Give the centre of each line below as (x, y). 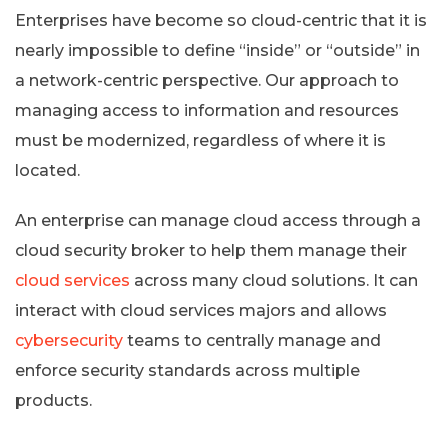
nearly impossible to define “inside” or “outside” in (217, 50)
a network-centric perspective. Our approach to (207, 80)
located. (47, 170)
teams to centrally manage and (252, 340)
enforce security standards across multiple (187, 370)
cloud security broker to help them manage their (211, 250)
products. (53, 400)
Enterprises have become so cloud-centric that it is (221, 20)
